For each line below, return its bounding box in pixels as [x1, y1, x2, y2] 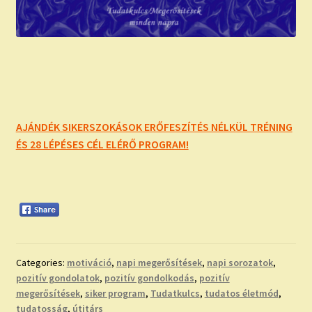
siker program [84, 286, 146, 299]
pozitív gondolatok [15, 271, 100, 284]
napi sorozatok [206, 256, 273, 269]
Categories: [15, 256, 67, 269]
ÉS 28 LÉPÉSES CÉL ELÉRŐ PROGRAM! [15, 137, 189, 152]
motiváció [66, 256, 111, 269]
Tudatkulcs [150, 286, 200, 299]
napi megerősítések [116, 256, 202, 269]
